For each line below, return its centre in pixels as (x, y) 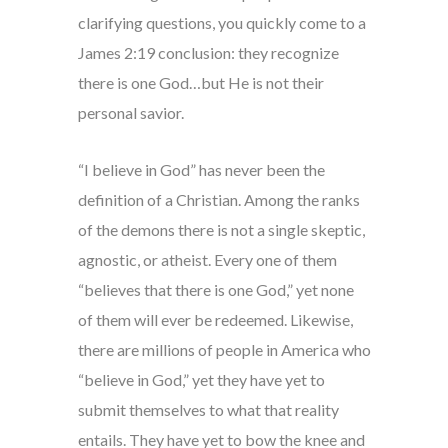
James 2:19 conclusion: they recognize (208, 53)
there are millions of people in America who (224, 350)
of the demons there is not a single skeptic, (221, 230)
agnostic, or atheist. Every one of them (207, 260)
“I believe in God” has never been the (201, 170)
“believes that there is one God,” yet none (215, 290)
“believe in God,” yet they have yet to (201, 380)
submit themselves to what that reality (208, 410)
